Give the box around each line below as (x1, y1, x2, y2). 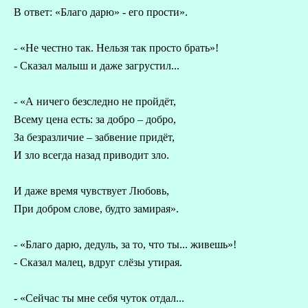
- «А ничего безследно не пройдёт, (14, 96, 176, 107)
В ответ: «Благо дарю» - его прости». (14, 6, 188, 18)
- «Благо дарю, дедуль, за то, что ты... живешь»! (14, 239, 236, 250)
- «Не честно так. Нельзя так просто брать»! (14, 42, 219, 54)
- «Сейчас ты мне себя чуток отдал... (14, 292, 184, 304)
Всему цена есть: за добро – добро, (14, 113, 176, 125)
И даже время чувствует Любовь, (14, 185, 169, 197)
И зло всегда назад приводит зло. (14, 149, 169, 161)
